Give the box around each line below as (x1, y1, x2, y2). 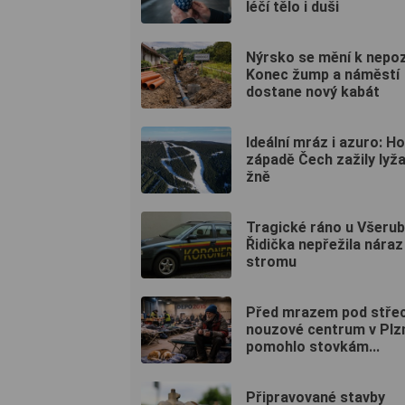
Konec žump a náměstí (246, 66, 400, 84)
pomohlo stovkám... (246, 338, 380, 356)
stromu (246, 253, 297, 271)
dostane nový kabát (246, 83, 380, 101)
